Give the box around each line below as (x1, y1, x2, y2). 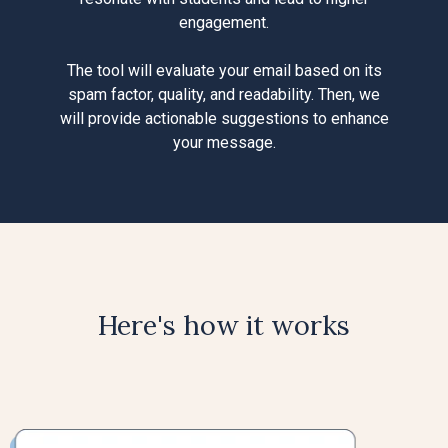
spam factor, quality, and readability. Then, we (68, 84, 380, 104)
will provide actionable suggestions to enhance (59, 108, 389, 128)
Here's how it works (98, 307, 350, 342)
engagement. (179, 12, 269, 32)
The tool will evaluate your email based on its (66, 60, 382, 80)
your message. (172, 132, 276, 152)
